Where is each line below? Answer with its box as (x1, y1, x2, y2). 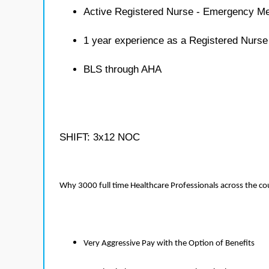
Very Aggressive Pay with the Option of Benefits (83, 239, 255, 248)
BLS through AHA (83, 64, 162, 75)
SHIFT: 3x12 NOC (59, 131, 140, 143)
